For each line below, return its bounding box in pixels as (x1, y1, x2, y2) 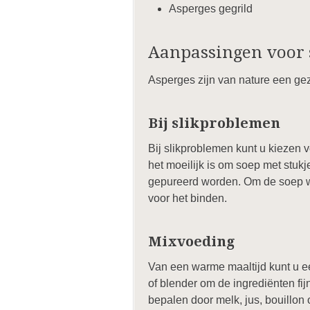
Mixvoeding (148, 233, 235, 250)
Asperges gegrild (169, 3, 253, 15)
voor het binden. (148, 192, 227, 204)
